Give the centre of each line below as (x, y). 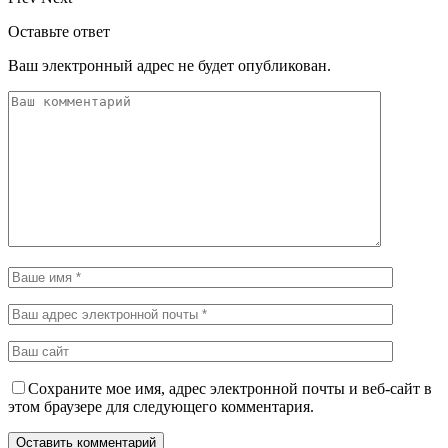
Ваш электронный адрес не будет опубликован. (169, 65)
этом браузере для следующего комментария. (161, 406)
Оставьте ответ (59, 31)
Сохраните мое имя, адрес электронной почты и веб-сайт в (230, 388)
